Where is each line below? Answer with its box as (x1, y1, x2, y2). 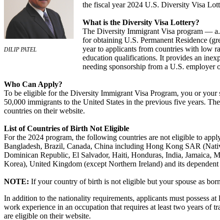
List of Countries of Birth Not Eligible (4, 124, 129, 133)
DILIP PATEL (4, 46, 37, 53)
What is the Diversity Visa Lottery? (82, 18, 199, 27)
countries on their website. (4, 107, 85, 115)
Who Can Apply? (4, 80, 62, 88)
